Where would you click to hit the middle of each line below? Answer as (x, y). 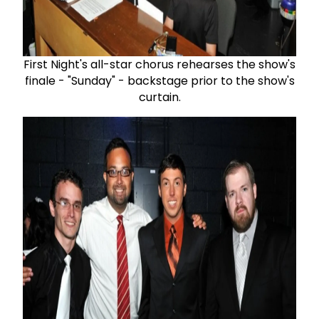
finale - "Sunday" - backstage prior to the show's (159, 80)
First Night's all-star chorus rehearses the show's (159, 64)
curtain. (159, 97)
